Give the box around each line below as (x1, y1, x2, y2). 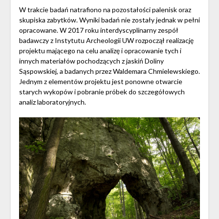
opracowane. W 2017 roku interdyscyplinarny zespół (19, 26, 178, 35)
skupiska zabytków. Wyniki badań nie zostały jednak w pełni (19, 16, 200, 24)
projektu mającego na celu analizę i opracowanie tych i (19, 46, 181, 55)
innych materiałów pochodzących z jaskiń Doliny (19, 57, 164, 66)
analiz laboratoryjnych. (19, 98, 86, 107)
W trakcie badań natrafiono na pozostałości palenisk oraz (19, 5, 191, 14)
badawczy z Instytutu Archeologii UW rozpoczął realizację (19, 36, 194, 45)
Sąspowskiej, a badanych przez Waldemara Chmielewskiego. (19, 67, 200, 76)
